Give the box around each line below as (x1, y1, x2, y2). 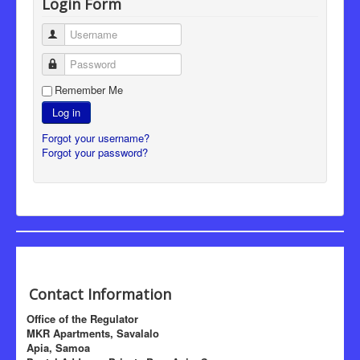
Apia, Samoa (17, 339, 90, 355)
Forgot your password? (42, 144, 148, 160)
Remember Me (55, 81, 123, 97)
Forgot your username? (42, 129, 149, 145)
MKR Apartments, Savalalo (17, 325, 159, 341)
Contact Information (17, 284, 171, 304)
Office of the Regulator (17, 310, 138, 326)
